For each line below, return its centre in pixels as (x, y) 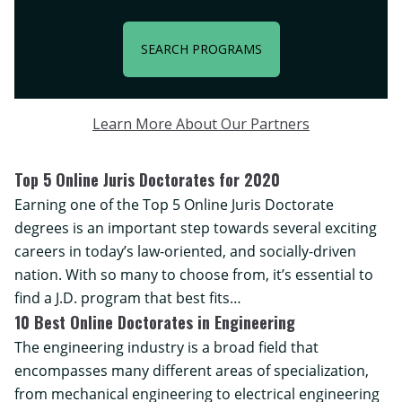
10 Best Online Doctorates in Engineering (155, 322)
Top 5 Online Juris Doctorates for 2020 (147, 179)
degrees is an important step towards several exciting (196, 228)
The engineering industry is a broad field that (166, 347)
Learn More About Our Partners (201, 124)
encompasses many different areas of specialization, (192, 371)
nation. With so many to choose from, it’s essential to (194, 275)
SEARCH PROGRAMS (201, 48)
